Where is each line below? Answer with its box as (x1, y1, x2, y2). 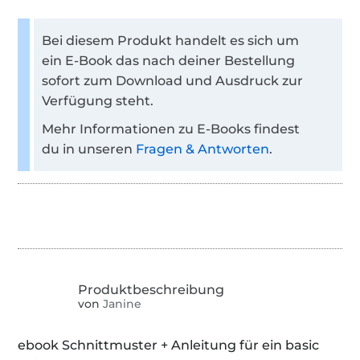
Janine (100, 297, 142, 312)
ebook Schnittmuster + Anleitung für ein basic (18, 337, 320, 353)
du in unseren (42, 141, 137, 157)
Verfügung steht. (42, 92, 154, 108)
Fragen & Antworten (136, 141, 270, 157)
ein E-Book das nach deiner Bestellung (42, 52, 296, 68)
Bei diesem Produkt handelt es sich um (42, 32, 300, 48)
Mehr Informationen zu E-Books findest (42, 121, 301, 137)
